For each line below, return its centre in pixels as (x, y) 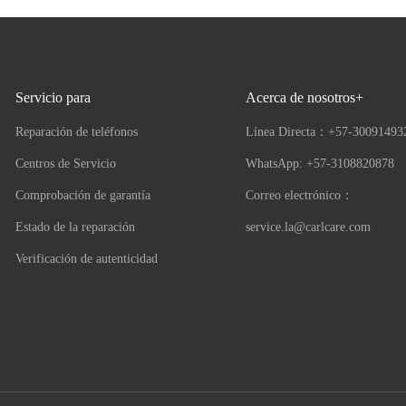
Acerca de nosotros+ (304, 98)
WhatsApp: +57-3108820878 (319, 164)
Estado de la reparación (76, 227)
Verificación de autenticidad (87, 259)
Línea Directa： (286, 132)
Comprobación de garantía (83, 196)
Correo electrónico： (299, 196)
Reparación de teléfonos (77, 132)
